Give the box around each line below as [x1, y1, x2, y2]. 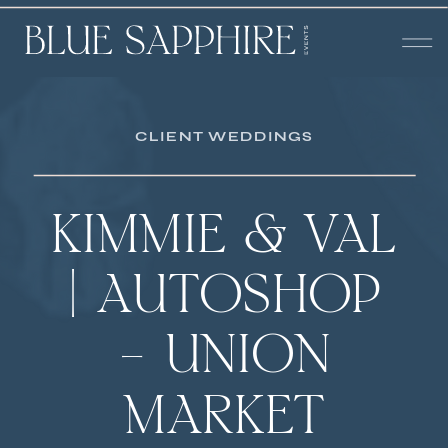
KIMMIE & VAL [51, 212, 397, 266]
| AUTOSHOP [65, 273, 383, 327]
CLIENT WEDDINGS [135, 127, 313, 146]
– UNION [116, 333, 332, 387]
